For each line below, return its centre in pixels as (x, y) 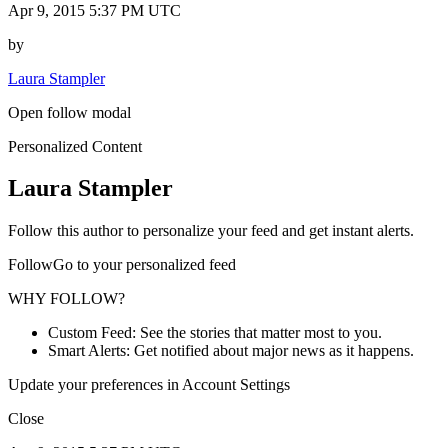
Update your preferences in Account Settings (149, 385)
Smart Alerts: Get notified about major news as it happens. (231, 351)
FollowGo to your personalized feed (122, 265)
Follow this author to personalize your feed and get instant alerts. (211, 231)
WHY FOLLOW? (66, 299)
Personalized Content (75, 146)
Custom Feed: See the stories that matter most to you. (215, 333)
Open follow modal (69, 112)
